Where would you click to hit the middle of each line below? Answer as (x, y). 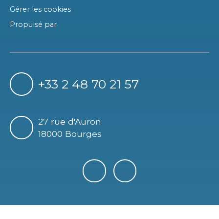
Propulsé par (33, 24)
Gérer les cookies (40, 9)
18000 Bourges (70, 133)
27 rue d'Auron (69, 121)
